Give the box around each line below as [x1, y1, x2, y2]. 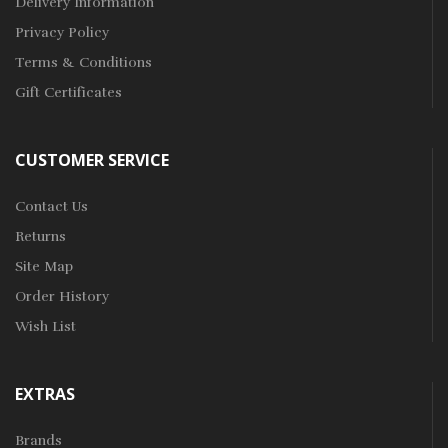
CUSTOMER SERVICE [15, 149, 169, 172]
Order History [15, 288, 109, 306]
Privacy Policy [15, 24, 109, 42]
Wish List [15, 318, 76, 336]
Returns [15, 228, 66, 246]
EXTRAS [15, 383, 75, 406]
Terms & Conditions [15, 54, 152, 72]
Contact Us [15, 198, 88, 216]
